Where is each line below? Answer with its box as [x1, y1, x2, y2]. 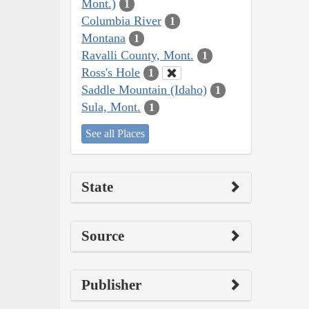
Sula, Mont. [81, 99, 141, 114]
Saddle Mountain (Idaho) [81, 82, 207, 97]
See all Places [86, 128, 145, 140]
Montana [81, 30, 126, 45]
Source [81, 228, 124, 245]
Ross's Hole [81, 65, 140, 79]
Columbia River [81, 13, 161, 28]
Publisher [81, 277, 141, 294]
